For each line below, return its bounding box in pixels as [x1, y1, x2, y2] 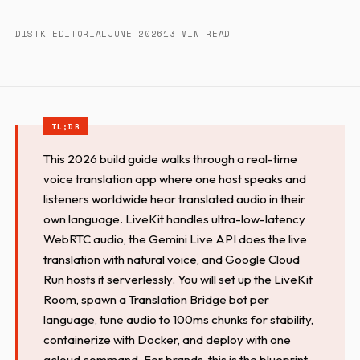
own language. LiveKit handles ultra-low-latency [43, 211, 306, 227]
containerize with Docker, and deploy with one [43, 331, 292, 347]
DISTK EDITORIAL [15, 27, 108, 40]
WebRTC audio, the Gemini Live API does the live [43, 231, 308, 247]
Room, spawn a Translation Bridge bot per [43, 291, 270, 307]
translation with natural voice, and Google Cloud [43, 251, 301, 267]
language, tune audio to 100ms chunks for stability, [43, 311, 314, 327]
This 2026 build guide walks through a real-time [43, 150, 298, 166]
